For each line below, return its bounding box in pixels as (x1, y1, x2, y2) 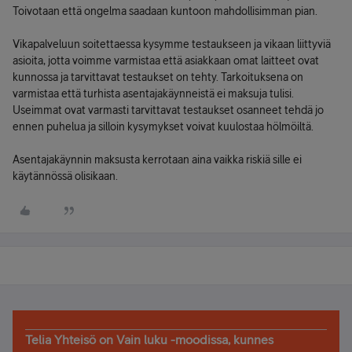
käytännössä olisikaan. (13, 170, 118, 182)
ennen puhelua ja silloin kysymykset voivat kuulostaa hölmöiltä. (13, 120, 313, 133)
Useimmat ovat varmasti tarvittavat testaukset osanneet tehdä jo (13, 104, 324, 116)
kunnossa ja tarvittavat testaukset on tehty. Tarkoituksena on (13, 71, 303, 83)
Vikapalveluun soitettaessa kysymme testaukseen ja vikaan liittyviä (13, 38, 331, 50)
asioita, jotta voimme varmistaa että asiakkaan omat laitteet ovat (13, 54, 319, 67)
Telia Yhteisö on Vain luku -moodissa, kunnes (25, 332, 273, 346)
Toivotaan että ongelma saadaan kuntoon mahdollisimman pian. (13, 5, 317, 17)
